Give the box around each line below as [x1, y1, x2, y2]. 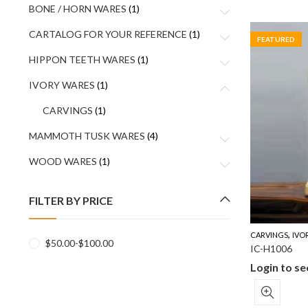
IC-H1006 [250, 242, 293, 254]
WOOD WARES [28, 155, 97, 167]
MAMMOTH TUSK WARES [28, 130, 145, 142]
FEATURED [257, 35, 296, 43]
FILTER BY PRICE [28, 194, 113, 207]
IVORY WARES [28, 79, 95, 91]
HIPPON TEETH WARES [28, 54, 135, 65]
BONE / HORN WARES [28, 3, 126, 14]
